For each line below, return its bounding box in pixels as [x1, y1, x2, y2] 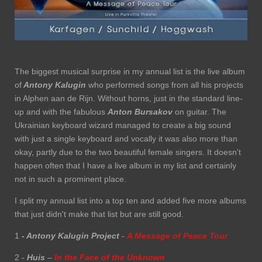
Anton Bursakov [108, 106, 173, 116]
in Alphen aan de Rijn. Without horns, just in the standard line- [15, 93, 243, 103]
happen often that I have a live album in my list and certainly [15, 160, 236, 170]
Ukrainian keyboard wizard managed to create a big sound [15, 120, 231, 130]
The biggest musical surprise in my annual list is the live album [15, 66, 245, 76]
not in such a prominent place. [15, 174, 126, 184]
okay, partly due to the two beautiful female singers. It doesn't [15, 147, 241, 157]
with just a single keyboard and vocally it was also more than [15, 133, 237, 143]
